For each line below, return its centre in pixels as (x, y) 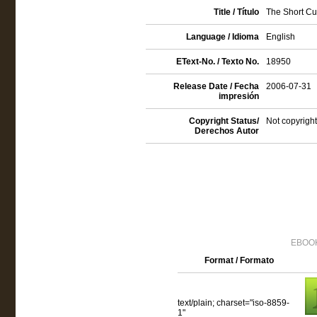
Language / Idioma (222, 37)
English (280, 37)
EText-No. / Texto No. (217, 62)
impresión (238, 96)
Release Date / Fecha (216, 86)
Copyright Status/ (224, 121)
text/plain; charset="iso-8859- (233, 303)
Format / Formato (239, 260)
